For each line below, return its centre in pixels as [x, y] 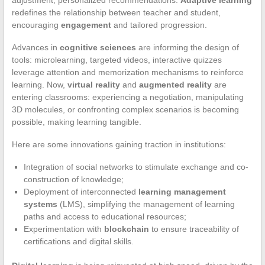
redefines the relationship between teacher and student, [116, 13]
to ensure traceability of [194, 229]
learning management [182, 192]
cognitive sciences [98, 48]
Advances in [35, 48]
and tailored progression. [159, 25]
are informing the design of [187, 48]
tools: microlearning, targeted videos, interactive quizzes [117, 60]
